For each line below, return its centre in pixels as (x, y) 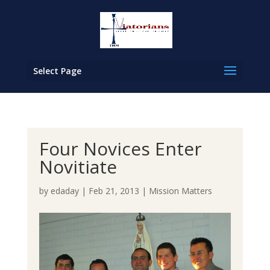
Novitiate (78, 167)
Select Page (57, 71)
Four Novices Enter (120, 149)
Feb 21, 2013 (114, 191)
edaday (64, 191)
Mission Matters (180, 191)
